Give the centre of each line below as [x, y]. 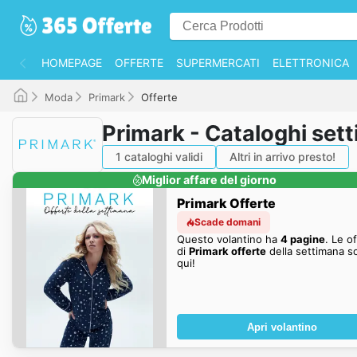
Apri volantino [282, 327]
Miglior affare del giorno [210, 180]
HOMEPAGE [72, 63]
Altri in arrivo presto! [282, 156]
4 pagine [302, 239]
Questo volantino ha [228, 239]
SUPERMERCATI [218, 63]
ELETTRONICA [311, 63]
